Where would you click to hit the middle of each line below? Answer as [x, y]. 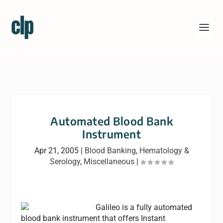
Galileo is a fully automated [144, 207]
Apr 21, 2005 [56, 151]
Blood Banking [110, 151]
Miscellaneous [109, 162]
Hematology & [164, 151]
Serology [65, 162]
